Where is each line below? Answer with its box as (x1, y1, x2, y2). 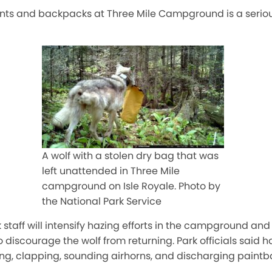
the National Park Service (42, 194, 161, 208)
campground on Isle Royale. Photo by (42, 179, 220, 193)
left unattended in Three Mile (42, 164, 180, 178)
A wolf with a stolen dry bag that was (42, 149, 219, 163)
